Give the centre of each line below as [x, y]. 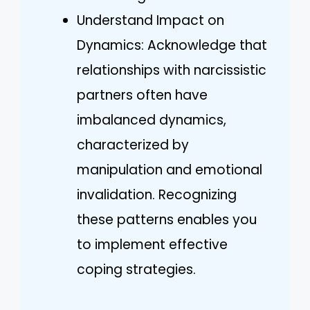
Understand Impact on [151, 20]
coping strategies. [136, 269]
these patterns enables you [167, 219]
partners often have [142, 95]
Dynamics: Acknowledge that [172, 45]
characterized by [133, 145]
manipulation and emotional [170, 170]
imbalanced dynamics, [152, 120]
